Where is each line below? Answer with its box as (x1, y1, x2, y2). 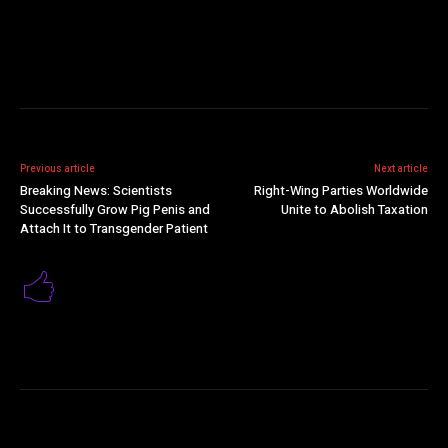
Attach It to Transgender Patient (20, 219, 208, 239)
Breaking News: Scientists (20, 181, 172, 201)
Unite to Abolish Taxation (280, 200, 428, 220)
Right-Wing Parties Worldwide (253, 181, 428, 201)
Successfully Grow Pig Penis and (20, 200, 210, 220)
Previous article (20, 162, 95, 177)
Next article (373, 162, 428, 177)
